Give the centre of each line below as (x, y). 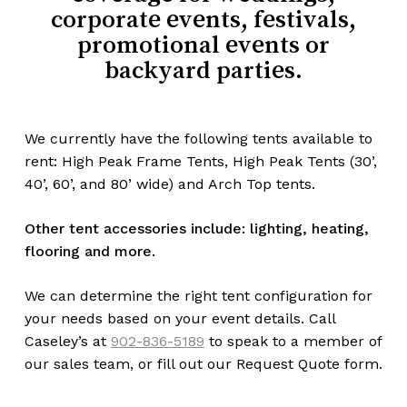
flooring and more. (89, 251)
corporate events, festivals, (203, 18)
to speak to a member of (293, 341)
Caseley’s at (67, 341)
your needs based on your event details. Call (179, 318)
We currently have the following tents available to (198, 138)
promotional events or (203, 43)
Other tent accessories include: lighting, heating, (196, 228)
